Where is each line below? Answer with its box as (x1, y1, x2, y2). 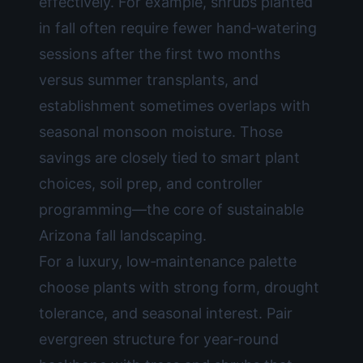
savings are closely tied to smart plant (39, 149, 300, 166)
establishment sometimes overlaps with (39, 97, 310, 114)
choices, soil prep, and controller (39, 175, 263, 192)
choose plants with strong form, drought (39, 279, 319, 296)
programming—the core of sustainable (39, 201, 304, 218)
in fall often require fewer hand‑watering (39, 19, 317, 36)
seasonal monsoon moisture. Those (39, 123, 283, 140)
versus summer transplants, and (39, 71, 258, 88)
